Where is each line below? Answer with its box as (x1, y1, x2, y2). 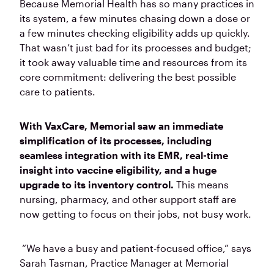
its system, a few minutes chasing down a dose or (20, 12, 250, 24)
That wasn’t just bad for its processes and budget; (20, 42, 251, 54)
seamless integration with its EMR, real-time (20, 149, 228, 161)
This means (174, 179, 229, 191)
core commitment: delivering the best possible (20, 71, 236, 83)
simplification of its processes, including (20, 135, 212, 147)
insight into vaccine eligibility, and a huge (20, 164, 217, 176)
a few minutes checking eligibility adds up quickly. (20, 27, 250, 39)
